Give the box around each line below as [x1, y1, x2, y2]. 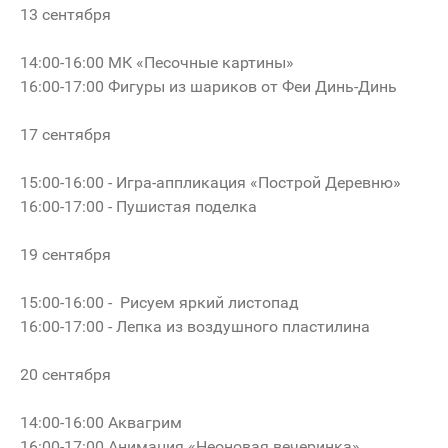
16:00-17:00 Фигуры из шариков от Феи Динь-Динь [20, 76, 397, 96]
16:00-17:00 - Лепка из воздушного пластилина [20, 316, 370, 336]
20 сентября [20, 364, 111, 384]
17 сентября [20, 124, 111, 144]
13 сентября [20, 4, 111, 24]
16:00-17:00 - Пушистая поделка [20, 196, 257, 216]
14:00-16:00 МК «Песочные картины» [20, 52, 294, 72]
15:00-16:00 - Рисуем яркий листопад [20, 292, 299, 312]
